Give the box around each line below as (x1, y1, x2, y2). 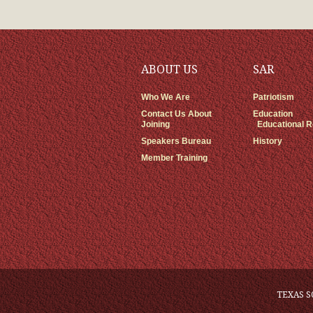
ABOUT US (141, 63, 198, 76)
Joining (141, 119, 170, 129)
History (253, 136, 282, 146)
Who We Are (141, 92, 190, 102)
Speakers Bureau (141, 136, 211, 146)
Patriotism (253, 92, 294, 102)
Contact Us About (141, 109, 212, 119)
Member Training (141, 153, 208, 163)
